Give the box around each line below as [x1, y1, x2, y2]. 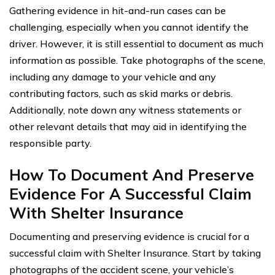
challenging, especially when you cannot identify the [9, 21, 249, 34]
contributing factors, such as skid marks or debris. [9, 87, 233, 100]
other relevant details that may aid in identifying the [9, 120, 247, 133]
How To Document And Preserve [9, 165, 254, 185]
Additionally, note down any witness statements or [9, 104, 241, 117]
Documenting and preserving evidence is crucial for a [9, 230, 249, 243]
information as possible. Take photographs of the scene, [9, 54, 265, 67]
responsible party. [9, 137, 91, 150]
